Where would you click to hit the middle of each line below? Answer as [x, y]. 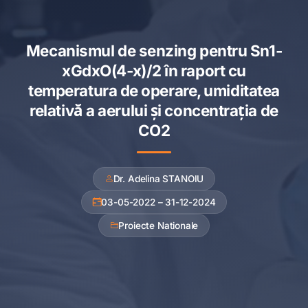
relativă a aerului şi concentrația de [154, 110]
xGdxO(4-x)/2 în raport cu [154, 70]
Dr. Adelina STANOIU [158, 178]
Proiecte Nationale [158, 225]
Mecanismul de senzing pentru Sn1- [154, 50]
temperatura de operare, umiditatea [154, 90]
